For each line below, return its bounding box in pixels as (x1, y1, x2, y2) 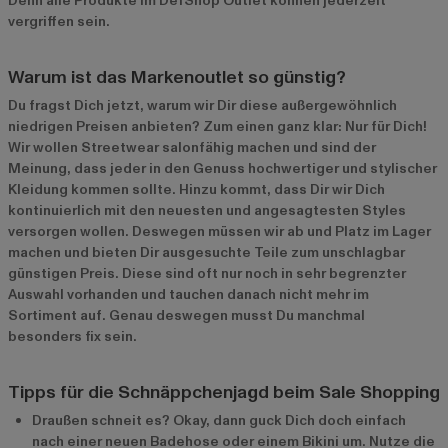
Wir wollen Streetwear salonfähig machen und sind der (8, 138, 376, 158)
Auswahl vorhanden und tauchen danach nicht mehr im (8, 285, 369, 305)
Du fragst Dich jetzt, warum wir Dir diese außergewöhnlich (8, 96, 397, 116)
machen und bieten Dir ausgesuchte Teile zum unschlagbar (8, 243, 405, 263)
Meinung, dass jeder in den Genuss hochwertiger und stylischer (8, 159, 437, 179)
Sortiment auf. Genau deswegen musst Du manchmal (8, 306, 365, 326)
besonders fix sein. (8, 327, 137, 347)
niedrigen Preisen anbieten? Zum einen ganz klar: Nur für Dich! (8, 117, 427, 137)
